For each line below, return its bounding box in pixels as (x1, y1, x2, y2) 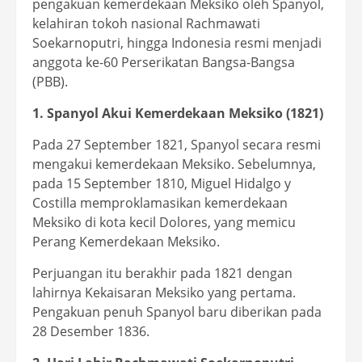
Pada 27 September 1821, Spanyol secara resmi (32, 136, 321, 154)
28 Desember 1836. (32, 322, 149, 341)
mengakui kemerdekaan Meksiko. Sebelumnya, (32, 155, 316, 174)
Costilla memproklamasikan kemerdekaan (32, 194, 288, 213)
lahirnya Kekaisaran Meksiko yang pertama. (32, 284, 296, 302)
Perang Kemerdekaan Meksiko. (32, 233, 220, 251)
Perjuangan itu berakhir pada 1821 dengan (32, 264, 293, 283)
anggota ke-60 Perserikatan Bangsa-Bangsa (32, 53, 295, 72)
